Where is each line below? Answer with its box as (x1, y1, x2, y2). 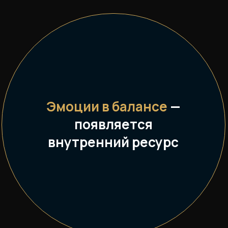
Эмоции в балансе (46, 97, 167, 116)
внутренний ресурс (48, 133, 179, 151)
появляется (74, 115, 153, 133)
